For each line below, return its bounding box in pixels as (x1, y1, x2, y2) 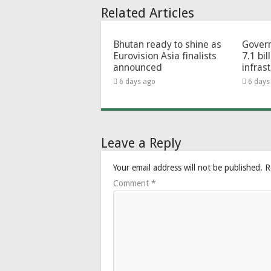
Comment (113, 178, 151, 188)
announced (113, 61, 162, 73)
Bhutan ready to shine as (113, 38, 221, 50)
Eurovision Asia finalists (113, 50, 217, 62)
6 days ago (119, 77, 155, 86)
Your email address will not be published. (113, 162, 263, 172)
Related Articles (101, 5, 194, 21)
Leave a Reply (101, 135, 181, 151)
